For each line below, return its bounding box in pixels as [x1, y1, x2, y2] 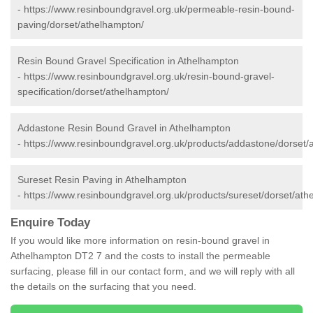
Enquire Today [10, 216, 90, 230]
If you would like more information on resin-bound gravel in [10, 235, 270, 247]
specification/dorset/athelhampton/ [17, 86, 169, 98]
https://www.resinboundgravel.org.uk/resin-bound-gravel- [24, 71, 275, 82]
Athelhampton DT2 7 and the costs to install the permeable [10, 250, 270, 262]
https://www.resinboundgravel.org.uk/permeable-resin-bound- [24, 3, 295, 15]
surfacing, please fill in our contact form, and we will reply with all [10, 265, 295, 277]
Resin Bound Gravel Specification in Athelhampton [17, 55, 239, 67]
